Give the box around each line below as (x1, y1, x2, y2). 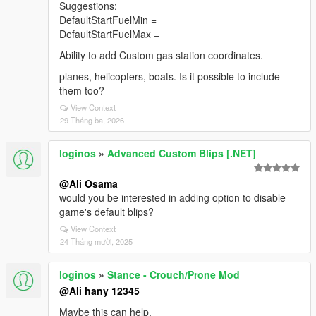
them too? (59, 83, 104, 97)
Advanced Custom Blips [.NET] (107, 146, 256, 160)
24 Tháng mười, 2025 (60, 236, 133, 247)
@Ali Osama (59, 176, 118, 190)
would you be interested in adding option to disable (59, 190, 286, 205)
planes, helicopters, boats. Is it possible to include (59, 69, 280, 83)
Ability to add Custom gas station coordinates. (59, 48, 263, 62)
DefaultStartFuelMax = (59, 27, 159, 41)
